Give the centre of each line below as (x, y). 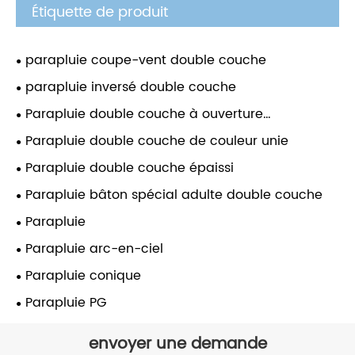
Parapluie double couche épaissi (130, 168)
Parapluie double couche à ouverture (144, 115)
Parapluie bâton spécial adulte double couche (174, 195)
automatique (57, 134)
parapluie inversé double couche (131, 88)
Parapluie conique (83, 276)
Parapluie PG (66, 303)
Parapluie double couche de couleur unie (157, 141)
